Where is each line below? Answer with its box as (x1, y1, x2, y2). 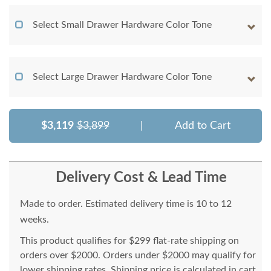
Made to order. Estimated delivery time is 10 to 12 (20, 199, 232, 209)
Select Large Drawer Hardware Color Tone (33, 72, 212, 82)
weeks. (20, 215, 49, 225)
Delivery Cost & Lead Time (55, 171, 227, 186)
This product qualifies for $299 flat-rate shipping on (20, 236, 239, 246)
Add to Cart (174, 120, 230, 132)
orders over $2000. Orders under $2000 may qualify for (20, 250, 256, 261)
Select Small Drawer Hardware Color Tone (33, 20, 212, 30)
